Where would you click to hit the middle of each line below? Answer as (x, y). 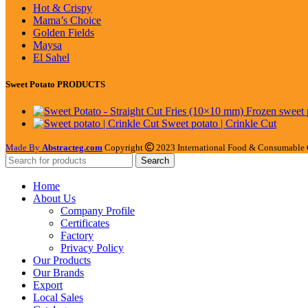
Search (155, 161)
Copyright (124, 148)
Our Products (62, 261)
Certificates (85, 223)
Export (48, 285)
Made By (24, 148)
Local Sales (58, 298)
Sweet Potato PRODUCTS (55, 84)
